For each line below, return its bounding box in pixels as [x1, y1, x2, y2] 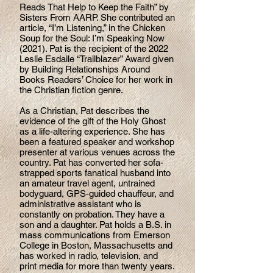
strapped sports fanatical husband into [19, 168, 171, 178]
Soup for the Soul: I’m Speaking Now [19, 33, 165, 43]
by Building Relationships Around [19, 64, 150, 74]
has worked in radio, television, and [19, 250, 158, 261]
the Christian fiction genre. [19, 85, 123, 95]
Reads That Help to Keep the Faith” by [19, 2, 169, 12]
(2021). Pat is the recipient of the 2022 [19, 43, 168, 54]
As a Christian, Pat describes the [19, 105, 149, 116]
